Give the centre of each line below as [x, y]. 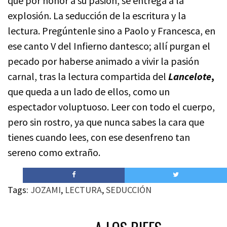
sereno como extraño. [54, 152]
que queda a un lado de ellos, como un [89, 91]
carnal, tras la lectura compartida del [88, 76]
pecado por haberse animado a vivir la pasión [103, 61]
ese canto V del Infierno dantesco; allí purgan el [109, 46]
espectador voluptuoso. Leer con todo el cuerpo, [111, 106]
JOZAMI [46, 190]
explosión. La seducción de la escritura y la [97, 15]
